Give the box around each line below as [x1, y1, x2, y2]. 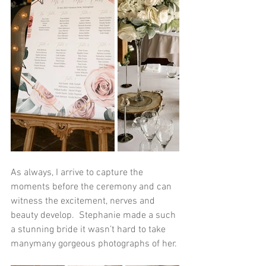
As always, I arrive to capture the [11, 167, 145, 179]
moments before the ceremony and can [11, 181, 174, 194]
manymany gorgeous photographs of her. [11, 238, 179, 251]
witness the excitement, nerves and [11, 195, 157, 208]
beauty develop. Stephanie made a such [11, 210, 178, 222]
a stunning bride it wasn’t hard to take [11, 224, 168, 236]
